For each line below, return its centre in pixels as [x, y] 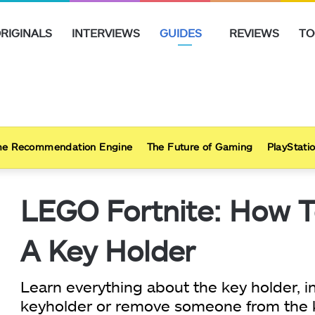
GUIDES [181, 33]
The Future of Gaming [200, 147]
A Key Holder [108, 250]
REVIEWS [254, 33]
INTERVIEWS [106, 33]
